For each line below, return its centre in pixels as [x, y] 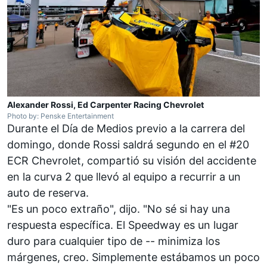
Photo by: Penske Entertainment [60, 116]
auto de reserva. [48, 193]
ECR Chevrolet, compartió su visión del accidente [132, 160]
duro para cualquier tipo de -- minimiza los [114, 241]
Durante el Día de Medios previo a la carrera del [126, 128]
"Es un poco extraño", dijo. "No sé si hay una [119, 209]
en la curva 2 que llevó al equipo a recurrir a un [124, 176]
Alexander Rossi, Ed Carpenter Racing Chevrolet [105, 104]
